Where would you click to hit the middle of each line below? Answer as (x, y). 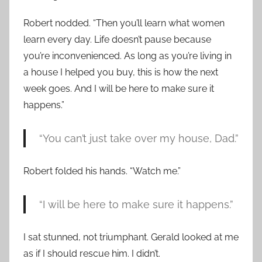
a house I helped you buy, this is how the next (121, 73)
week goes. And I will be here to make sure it (119, 89)
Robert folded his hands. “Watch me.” (102, 171)
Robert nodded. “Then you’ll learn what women (124, 23)
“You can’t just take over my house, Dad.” (139, 139)
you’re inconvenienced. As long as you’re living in (127, 56)
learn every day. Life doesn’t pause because (117, 40)
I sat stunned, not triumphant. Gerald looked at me (131, 237)
